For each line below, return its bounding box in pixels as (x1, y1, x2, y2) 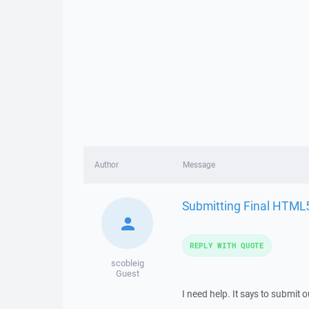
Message (182, 159, 215, 170)
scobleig (110, 257, 144, 269)
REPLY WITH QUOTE (189, 240, 264, 250)
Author (94, 159, 119, 170)
